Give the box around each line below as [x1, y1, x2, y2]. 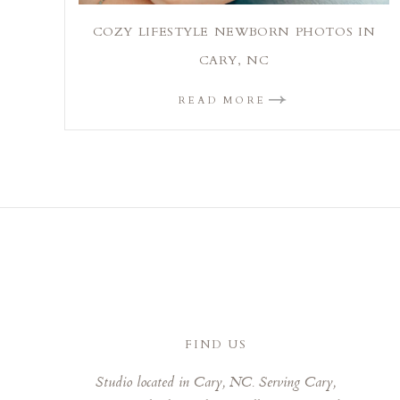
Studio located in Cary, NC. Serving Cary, [96, 371, 337, 396]
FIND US [184, 337, 248, 354]
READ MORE [178, 93, 267, 107]
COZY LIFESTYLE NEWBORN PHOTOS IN [92, 22, 376, 40]
